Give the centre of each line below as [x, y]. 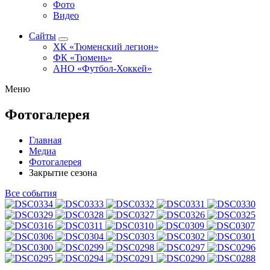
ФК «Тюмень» [83, 58]
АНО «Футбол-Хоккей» [102, 68]
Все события [31, 193]
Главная [45, 140]
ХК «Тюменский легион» [106, 47]
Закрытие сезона [63, 172]
